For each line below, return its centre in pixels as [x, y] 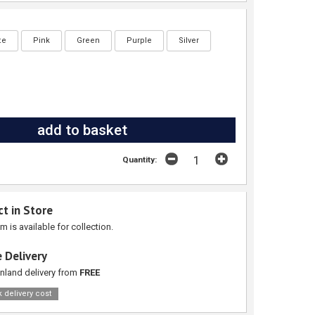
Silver [188, 41]
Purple [139, 41]
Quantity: [140, 160]
